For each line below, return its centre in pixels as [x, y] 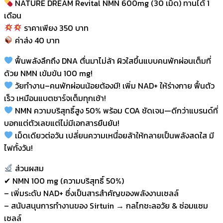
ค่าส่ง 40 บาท [37, 40]
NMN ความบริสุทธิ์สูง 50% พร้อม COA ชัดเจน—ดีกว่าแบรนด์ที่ [116, 110]
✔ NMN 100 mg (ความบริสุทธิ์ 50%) [64, 180]
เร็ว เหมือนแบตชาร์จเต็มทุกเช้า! [55, 98]
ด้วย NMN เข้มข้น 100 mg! [48, 73]
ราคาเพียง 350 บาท [56, 28]
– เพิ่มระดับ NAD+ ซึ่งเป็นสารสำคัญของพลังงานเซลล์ [91, 193]
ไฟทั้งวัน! [18, 148]
